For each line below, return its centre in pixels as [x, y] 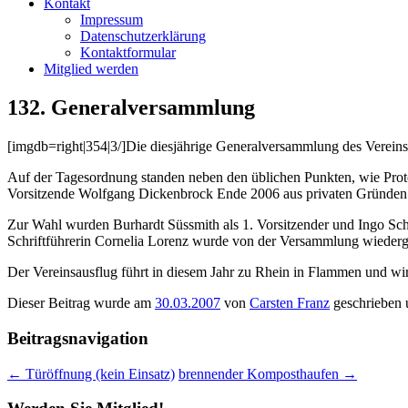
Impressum [112, 20]
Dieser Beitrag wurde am [81, 303]
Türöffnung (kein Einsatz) [98, 373]
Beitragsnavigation [78, 338]
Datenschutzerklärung [143, 36]
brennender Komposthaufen [260, 373]
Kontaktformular [128, 53]
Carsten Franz [290, 303]
